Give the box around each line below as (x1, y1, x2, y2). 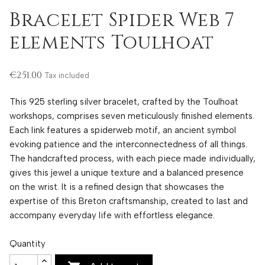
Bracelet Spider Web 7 (9, 8, 235, 34)
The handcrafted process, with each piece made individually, (9, 153, 256, 164)
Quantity (9, 238, 46, 249)
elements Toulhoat (9, 30, 214, 56)
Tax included (44, 70, 90, 80)
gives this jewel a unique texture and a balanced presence (9, 167, 244, 178)
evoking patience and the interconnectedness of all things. (9, 138, 247, 150)
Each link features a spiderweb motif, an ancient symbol (9, 124, 236, 135)
